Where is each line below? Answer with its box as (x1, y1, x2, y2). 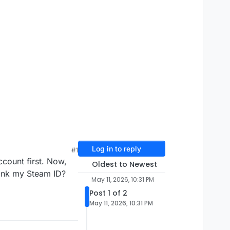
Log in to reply (91, 144, 141, 154)
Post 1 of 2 (89, 188, 127, 199)
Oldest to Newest (91, 159, 157, 170)
